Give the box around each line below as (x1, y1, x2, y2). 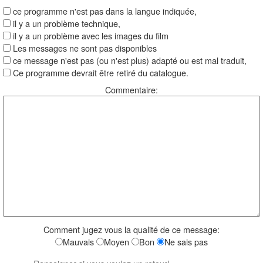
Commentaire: (105, 83, 158, 96)
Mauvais (63, 235, 96, 248)
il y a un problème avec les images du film (11, 29, 168, 42)
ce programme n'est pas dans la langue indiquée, (11, 5, 197, 17)
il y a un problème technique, (11, 17, 120, 29)
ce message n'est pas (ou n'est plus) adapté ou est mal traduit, (11, 54, 247, 66)
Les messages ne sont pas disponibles (11, 42, 157, 54)
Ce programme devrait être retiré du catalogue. (11, 66, 188, 79)
